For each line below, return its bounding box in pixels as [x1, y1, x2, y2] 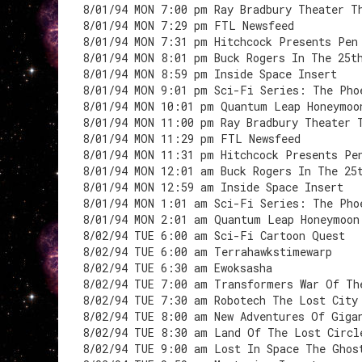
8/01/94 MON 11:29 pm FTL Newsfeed [82, 131, 301, 146]
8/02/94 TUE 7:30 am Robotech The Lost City [82, 293, 358, 308]
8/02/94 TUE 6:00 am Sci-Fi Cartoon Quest [82, 228, 345, 243]
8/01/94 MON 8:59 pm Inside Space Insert [82, 66, 337, 82]
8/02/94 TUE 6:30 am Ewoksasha [82, 260, 272, 276]
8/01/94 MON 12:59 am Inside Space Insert [82, 179, 343, 195]
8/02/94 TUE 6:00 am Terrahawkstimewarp [82, 244, 332, 259]
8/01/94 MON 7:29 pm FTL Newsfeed [82, 18, 294, 33]
